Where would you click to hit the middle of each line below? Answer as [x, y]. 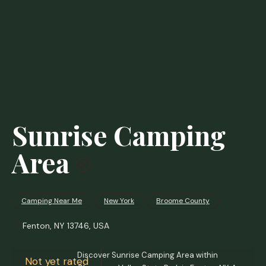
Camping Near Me [52, 201]
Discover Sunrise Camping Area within [148, 255]
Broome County [183, 201]
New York [119, 201]
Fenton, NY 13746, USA [66, 226]
